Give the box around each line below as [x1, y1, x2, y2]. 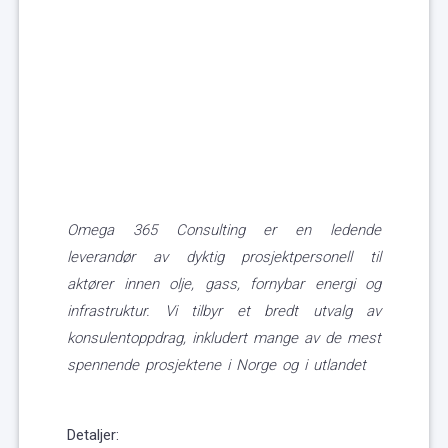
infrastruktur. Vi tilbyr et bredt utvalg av [67, 302, 381, 321]
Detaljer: [67, 426, 119, 445]
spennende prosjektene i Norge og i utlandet [67, 356, 366, 375]
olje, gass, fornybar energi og [169, 275, 381, 294]
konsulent [67, 329, 130, 348]
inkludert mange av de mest [192, 329, 381, 348]
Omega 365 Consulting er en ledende [67, 221, 381, 240]
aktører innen [67, 275, 169, 294]
